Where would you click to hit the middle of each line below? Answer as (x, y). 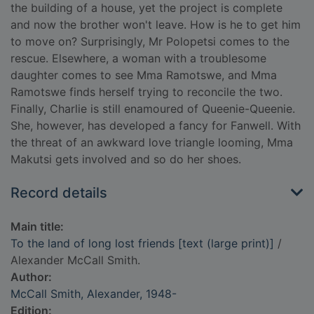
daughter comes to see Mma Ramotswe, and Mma (144, 75)
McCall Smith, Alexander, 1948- (94, 294)
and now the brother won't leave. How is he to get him (156, 25)
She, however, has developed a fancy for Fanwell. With (156, 126)
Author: (31, 277)
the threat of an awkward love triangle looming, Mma (152, 143)
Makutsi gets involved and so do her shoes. (126, 159)
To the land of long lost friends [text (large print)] (142, 244)
